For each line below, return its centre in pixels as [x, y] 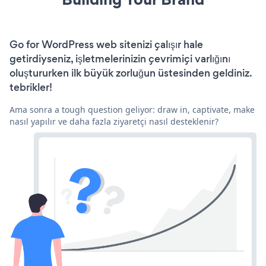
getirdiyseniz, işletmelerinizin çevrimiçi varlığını [120, 58]
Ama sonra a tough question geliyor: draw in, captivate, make [132, 109]
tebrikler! [31, 87]
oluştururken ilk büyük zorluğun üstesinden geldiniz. [131, 73]
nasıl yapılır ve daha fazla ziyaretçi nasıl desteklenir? [114, 121]
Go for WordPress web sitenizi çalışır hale [106, 44]
